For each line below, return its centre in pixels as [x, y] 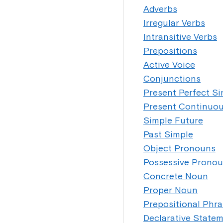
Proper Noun [170, 190]
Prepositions [170, 51]
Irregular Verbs [174, 23]
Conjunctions [172, 78]
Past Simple [168, 134]
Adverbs [160, 9]
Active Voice [169, 64]
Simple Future [173, 120]
